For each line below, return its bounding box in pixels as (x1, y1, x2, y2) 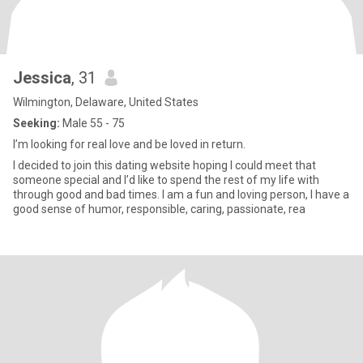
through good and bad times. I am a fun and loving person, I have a (13, 188, 349, 201)
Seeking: (13, 117, 60, 130)
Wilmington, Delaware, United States (13, 96, 199, 109)
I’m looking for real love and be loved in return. (13, 138, 246, 151)
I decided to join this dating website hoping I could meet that (13, 159, 316, 172)
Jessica (13, 68, 71, 88)
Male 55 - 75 (60, 117, 125, 130)
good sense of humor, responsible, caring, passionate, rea (13, 203, 305, 216)
